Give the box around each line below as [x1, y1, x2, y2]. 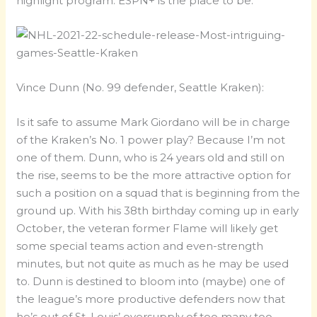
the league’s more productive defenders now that [16, 292, 286, 306]
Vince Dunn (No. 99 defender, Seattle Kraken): [16, 81, 265, 95]
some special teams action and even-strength [16, 239, 264, 253]
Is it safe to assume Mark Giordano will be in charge [16, 115, 291, 129]
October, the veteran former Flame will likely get [16, 221, 279, 236]
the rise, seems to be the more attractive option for [16, 168, 292, 183]
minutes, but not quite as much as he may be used [16, 257, 289, 271]
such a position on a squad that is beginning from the [16, 186, 301, 200]
